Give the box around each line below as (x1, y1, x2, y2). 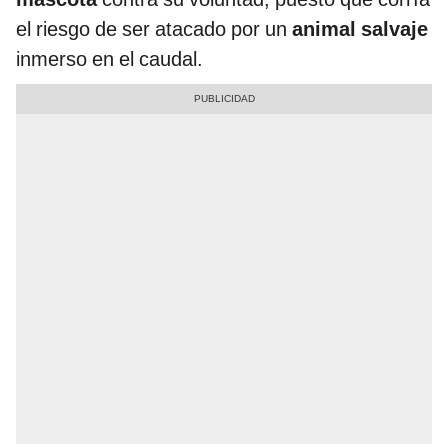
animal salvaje (292, 17, 428, 42)
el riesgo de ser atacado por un (16, 17, 292, 42)
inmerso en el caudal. (16, 47, 203, 72)
